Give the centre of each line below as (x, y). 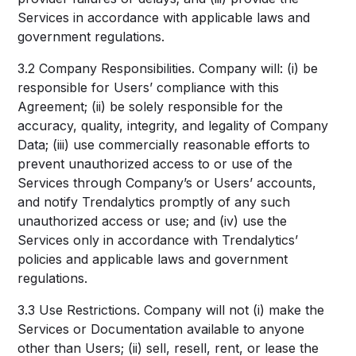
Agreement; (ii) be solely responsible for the (151, 106)
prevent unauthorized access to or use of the (155, 164)
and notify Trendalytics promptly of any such (154, 202)
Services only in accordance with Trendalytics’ (158, 240)
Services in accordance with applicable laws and (164, 17)
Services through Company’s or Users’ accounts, (167, 183)
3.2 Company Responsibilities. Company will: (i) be (168, 68)
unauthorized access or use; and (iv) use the (153, 221)
